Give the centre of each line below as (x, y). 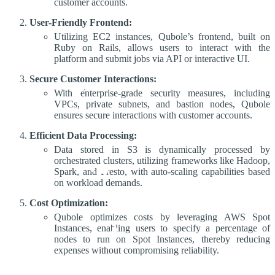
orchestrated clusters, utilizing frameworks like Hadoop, (162, 161)
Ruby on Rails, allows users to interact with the (162, 48)
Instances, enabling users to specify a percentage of (162, 228)
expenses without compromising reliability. (137, 250)
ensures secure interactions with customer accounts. (153, 115)
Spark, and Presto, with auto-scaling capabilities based (162, 172)
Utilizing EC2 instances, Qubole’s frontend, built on (162, 37)
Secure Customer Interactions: (93, 79)
